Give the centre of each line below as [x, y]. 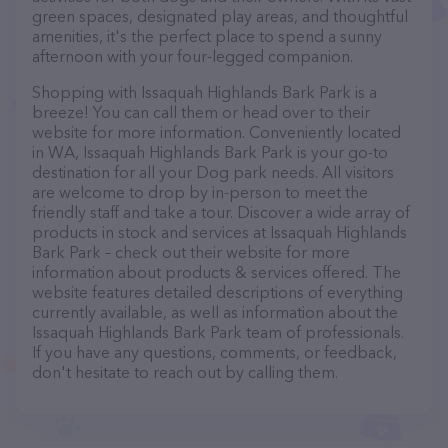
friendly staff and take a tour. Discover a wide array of [221, 212]
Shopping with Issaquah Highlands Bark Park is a [204, 92]
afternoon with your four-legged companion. [192, 56]
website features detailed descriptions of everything [217, 292]
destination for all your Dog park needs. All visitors [213, 172]
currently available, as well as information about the [215, 312]
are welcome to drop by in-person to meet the [200, 192]
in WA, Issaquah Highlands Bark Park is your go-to [210, 152]
